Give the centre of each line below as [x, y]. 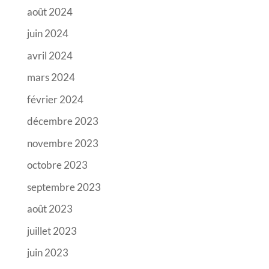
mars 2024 [51, 77]
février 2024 [55, 99]
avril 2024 [50, 55]
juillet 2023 [52, 231]
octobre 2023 [57, 165]
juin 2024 [47, 34]
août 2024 [50, 11]
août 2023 [50, 209]
